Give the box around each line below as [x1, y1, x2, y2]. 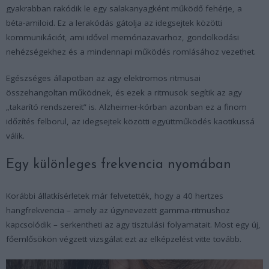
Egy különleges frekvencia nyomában [6, 157, 231, 172]
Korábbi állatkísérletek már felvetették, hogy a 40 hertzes [6, 190, 223, 201]
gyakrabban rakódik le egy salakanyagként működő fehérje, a [6, 2, 242, 14]
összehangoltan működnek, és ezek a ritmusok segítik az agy [6, 86, 242, 98]
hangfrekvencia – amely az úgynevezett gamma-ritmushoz [6, 204, 230, 216]
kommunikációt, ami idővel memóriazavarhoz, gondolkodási [6, 31, 239, 43]
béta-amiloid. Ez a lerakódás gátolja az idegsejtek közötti [6, 17, 222, 28]
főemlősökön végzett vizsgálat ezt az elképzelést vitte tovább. [6, 233, 241, 244]
